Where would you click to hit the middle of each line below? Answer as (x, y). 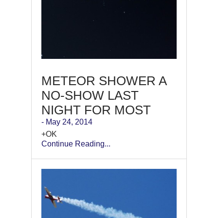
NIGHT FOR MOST (96, 110)
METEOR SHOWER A (104, 81)
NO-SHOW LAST (90, 95)
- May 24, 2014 (67, 122)
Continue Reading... (76, 144)
